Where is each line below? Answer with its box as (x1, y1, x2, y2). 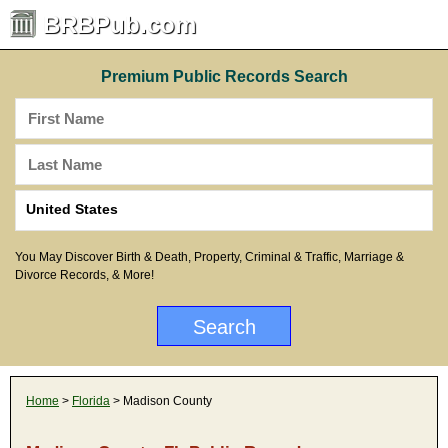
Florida (72, 394, 110, 408)
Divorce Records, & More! (15, 268, 154, 282)
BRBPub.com (43, 11, 196, 38)
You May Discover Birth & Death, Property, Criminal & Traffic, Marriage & (15, 250, 404, 264)
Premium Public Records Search (100, 68, 348, 85)
